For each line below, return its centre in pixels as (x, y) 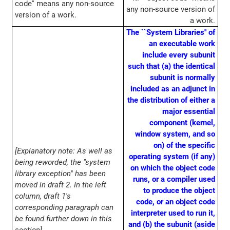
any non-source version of (171, 9)
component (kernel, (183, 123)
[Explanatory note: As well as (63, 151)
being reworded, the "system (62, 162)
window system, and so (175, 134)
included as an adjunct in (173, 89)
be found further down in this (63, 219)
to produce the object (179, 191)
